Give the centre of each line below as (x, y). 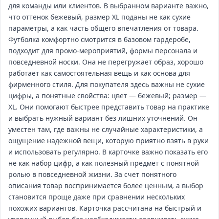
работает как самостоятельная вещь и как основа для (99, 73)
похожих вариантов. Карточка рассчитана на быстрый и (105, 208)
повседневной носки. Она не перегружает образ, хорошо (106, 62)
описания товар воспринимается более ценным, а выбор (106, 186)
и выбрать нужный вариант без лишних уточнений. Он (103, 118)
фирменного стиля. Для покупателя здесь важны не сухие (107, 84)
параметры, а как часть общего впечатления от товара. (103, 28)
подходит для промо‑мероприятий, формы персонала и (103, 51)
